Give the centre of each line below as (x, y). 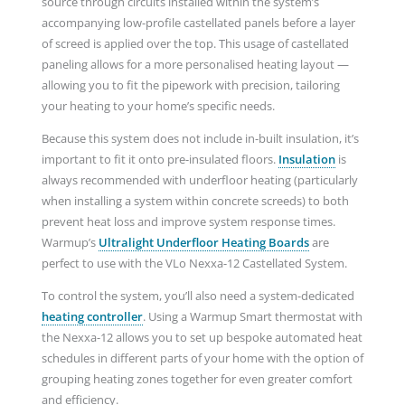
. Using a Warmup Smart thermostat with (252, 316)
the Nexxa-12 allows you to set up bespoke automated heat (202, 337)
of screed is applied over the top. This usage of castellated (195, 44)
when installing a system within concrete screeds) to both (195, 201)
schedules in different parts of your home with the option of (202, 358)
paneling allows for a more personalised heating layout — (195, 65)
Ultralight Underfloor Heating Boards (203, 243)
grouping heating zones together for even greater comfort (197, 378)
